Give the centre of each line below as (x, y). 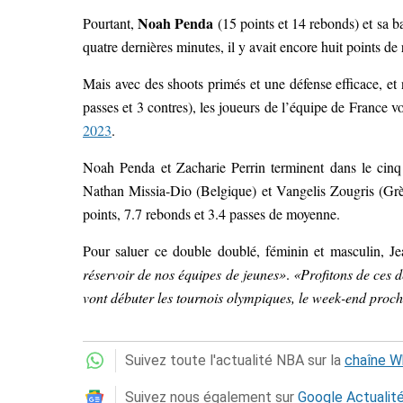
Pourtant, (111, 22)
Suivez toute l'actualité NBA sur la (235, 360)
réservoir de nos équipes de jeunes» (184, 273)
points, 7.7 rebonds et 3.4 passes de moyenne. (211, 213)
